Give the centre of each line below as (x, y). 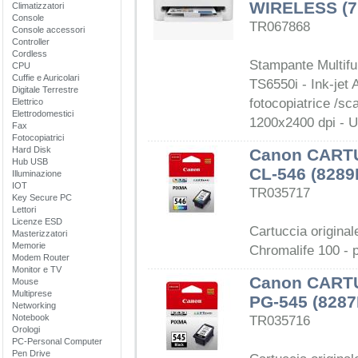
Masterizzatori (40, 233)
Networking (34, 305)
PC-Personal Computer (57, 341)
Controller (31, 42)
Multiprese (32, 293)
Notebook (31, 317)
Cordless (30, 54)
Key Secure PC (42, 197)
